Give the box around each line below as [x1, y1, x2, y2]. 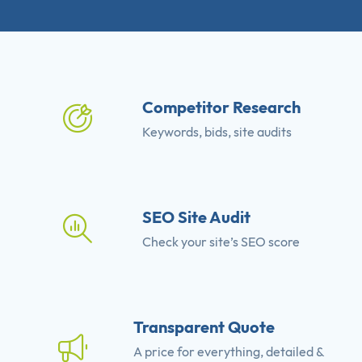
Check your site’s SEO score [142, 234, 300, 250]
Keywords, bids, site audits [142, 124, 292, 141]
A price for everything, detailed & [133, 343, 324, 360]
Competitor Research [142, 97, 301, 118]
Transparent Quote [133, 317, 275, 338]
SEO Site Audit [142, 207, 250, 228]
